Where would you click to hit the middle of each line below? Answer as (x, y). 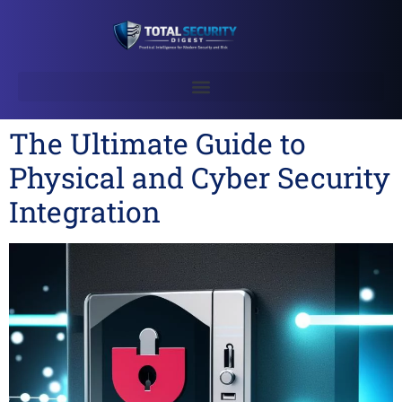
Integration (85, 211)
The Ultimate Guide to (157, 143)
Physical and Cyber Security (200, 177)
